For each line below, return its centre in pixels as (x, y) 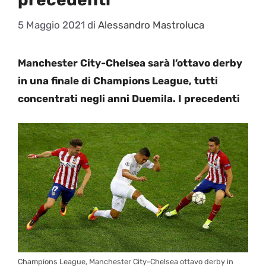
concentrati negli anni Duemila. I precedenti (129, 99)
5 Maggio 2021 (51, 25)
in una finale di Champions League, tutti (118, 81)
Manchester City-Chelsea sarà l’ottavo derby (130, 63)
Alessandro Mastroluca (151, 25)
